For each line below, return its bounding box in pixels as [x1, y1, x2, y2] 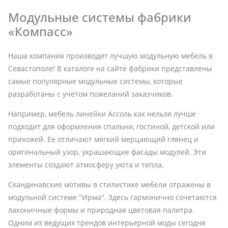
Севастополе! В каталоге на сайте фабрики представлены [8, 63, 212, 73]
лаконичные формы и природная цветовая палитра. [8, 205, 194, 215]
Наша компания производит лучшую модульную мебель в [8, 50, 213, 61]
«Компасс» [8, 22, 73, 40]
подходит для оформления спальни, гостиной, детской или [8, 121, 215, 131]
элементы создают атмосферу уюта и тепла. [8, 159, 164, 169]
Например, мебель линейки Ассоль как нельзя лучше [8, 108, 196, 119]
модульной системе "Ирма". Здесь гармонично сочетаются [8, 192, 217, 202]
